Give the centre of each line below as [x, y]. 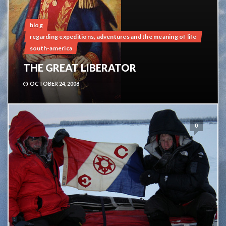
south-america [51, 48]
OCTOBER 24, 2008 [54, 83]
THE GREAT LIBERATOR [80, 68]
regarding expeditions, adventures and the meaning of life [113, 37]
